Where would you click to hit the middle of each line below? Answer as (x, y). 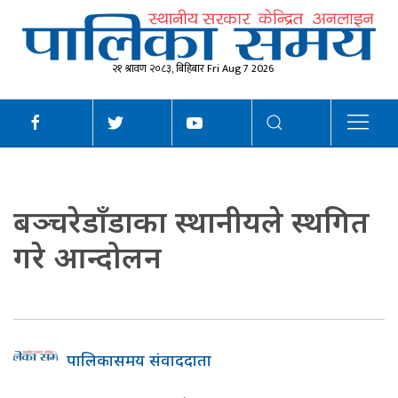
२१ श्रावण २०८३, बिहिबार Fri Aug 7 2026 (192, 69)
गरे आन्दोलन (88, 257)
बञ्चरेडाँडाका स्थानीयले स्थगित (191, 222)
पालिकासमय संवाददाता (139, 360)
